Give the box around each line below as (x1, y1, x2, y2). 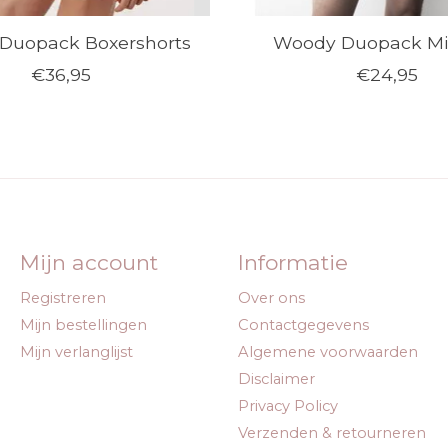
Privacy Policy (237, 397, 338, 416)
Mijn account (19, 250, 158, 276)
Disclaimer (237, 369, 315, 388)
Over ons (237, 288, 305, 307)
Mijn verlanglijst (19, 342, 133, 361)
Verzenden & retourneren (237, 424, 426, 443)
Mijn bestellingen (19, 315, 147, 334)
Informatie (237, 250, 348, 276)
